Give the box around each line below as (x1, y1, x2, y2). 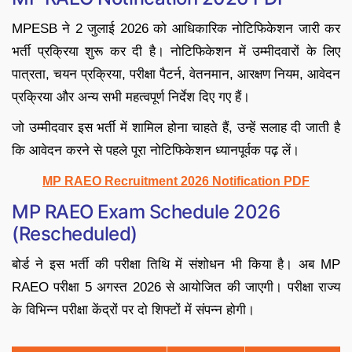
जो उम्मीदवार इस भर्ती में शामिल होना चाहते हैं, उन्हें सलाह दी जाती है (12, 120, 340, 136)
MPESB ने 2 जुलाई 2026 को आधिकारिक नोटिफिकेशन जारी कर (12, 21, 340, 37)
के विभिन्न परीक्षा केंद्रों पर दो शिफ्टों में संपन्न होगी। (12, 302, 255, 318)
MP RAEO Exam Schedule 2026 (12, 200, 280, 224)
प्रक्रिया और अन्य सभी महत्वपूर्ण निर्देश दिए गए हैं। (12, 90, 250, 105)
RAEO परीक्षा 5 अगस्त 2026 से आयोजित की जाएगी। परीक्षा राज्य (12, 280, 340, 295)
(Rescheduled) (12, 222, 137, 246)
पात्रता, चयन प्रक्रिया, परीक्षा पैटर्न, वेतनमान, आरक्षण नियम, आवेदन (12, 67, 340, 82)
